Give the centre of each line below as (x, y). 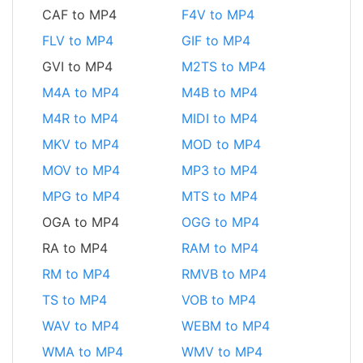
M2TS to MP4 (224, 66)
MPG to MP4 (81, 196)
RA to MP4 (75, 248)
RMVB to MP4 (224, 273)
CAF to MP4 (79, 14)
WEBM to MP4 (226, 325)
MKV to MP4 (81, 144)
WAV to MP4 (81, 325)
